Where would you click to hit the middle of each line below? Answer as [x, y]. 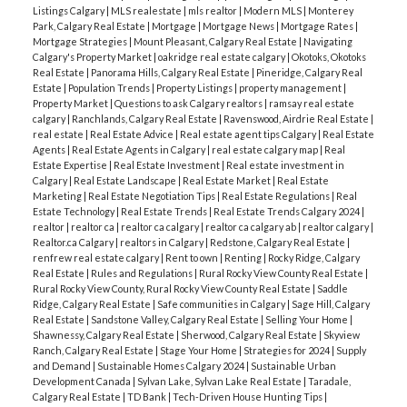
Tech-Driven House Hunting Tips [248, 396]
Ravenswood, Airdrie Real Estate [297, 118]
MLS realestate [147, 10]
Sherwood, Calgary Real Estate [249, 334]
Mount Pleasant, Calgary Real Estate [216, 41]
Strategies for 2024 [287, 350]
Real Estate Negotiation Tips [152, 195]
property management [291, 87]
